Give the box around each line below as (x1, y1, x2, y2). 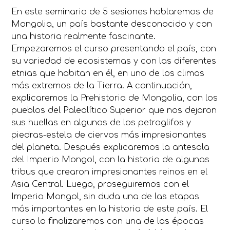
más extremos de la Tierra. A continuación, (11, 81, 193, 90)
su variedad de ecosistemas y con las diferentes (11, 56, 217, 66)
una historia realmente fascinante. (11, 31, 156, 41)
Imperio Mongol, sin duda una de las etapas (11, 191, 200, 201)
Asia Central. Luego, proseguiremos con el (11, 179, 189, 189)
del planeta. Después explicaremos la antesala (11, 142, 210, 152)
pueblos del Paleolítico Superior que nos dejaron (11, 105, 217, 115)
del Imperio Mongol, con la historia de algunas (11, 155, 210, 164)
